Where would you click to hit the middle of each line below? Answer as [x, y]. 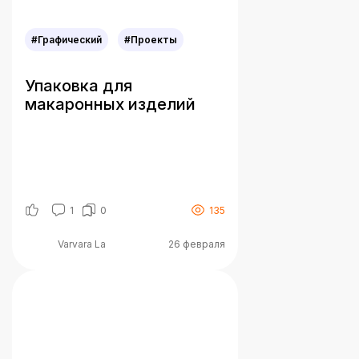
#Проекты [151, 40]
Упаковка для [79, 86]
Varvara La [82, 244]
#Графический [67, 40]
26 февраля [197, 244]
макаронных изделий [110, 105]
